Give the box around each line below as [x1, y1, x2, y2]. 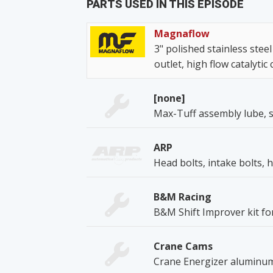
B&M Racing [154, 190, 211, 204]
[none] [154, 91, 185, 105]
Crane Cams [154, 239, 213, 253]
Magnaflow [154, 26, 210, 40]
